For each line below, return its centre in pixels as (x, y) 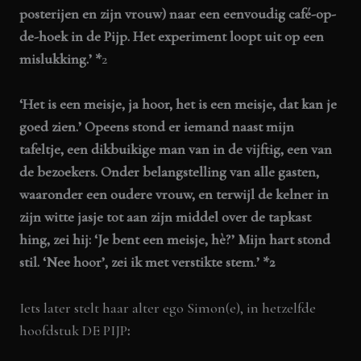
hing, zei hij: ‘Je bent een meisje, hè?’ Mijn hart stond (175, 240)
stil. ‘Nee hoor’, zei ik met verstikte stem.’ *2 (147, 262)
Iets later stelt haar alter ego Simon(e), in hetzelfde (168, 308)
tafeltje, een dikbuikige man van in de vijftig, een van (176, 149)
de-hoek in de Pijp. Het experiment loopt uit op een (172, 36)
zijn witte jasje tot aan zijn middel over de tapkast (166, 217)
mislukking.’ (56, 58)
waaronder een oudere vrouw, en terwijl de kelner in (174, 195)
